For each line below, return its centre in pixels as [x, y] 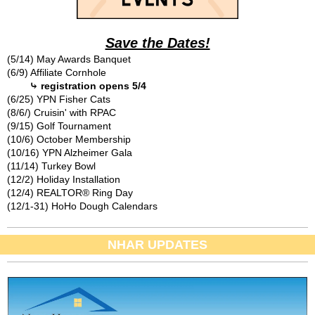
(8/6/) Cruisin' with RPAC [62, 112]
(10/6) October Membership [69, 139]
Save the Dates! [157, 43]
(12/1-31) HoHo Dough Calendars [82, 206]
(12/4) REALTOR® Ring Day [70, 193]
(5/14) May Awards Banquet [69, 59]
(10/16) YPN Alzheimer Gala [70, 153]
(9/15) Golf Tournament [59, 126]
